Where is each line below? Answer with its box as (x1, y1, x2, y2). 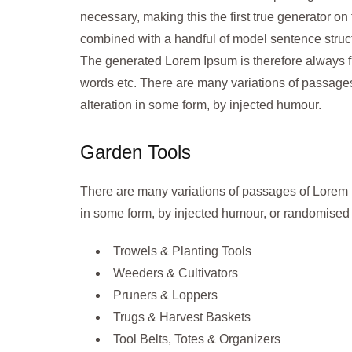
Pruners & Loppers (113, 288, 218, 302)
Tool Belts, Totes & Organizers (113, 332, 280, 346)
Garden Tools (80, 141, 191, 163)
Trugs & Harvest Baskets (113, 310, 251, 324)
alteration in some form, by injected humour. (80, 98, 321, 112)
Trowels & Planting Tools (113, 244, 251, 258)
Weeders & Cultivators (113, 266, 238, 280)
